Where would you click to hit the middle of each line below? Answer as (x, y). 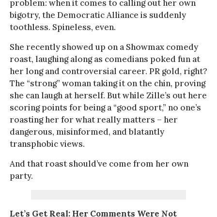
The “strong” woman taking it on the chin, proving (108, 83)
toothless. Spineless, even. (63, 27)
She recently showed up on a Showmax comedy (104, 47)
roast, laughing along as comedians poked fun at (105, 59)
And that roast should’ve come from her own (99, 163)
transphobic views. (47, 144)
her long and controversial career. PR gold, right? (108, 71)
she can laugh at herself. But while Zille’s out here (108, 95)
